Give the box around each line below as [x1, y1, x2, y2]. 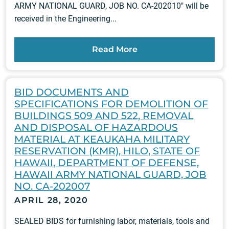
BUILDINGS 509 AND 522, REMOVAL [14, 109, 193, 122]
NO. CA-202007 [14, 180, 90, 193]
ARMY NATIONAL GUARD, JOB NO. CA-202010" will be [14, 1, 209, 11]
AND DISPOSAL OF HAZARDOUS [14, 121, 178, 134]
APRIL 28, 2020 [14, 195, 88, 205]
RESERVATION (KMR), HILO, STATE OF [14, 145, 200, 157]
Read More [91, 44, 138, 55]
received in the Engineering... [14, 14, 117, 24]
